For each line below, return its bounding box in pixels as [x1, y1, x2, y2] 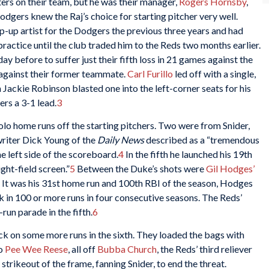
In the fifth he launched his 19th [124, 148, 252, 160]
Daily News [97, 133, 144, 145]
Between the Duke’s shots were [75, 162, 206, 174]
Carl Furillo [127, 68, 173, 80]
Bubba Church [97, 243, 157, 255]
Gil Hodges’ [206, 162, 255, 174]
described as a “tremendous [144, 133, 259, 145]
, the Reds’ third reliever [157, 243, 252, 255]
